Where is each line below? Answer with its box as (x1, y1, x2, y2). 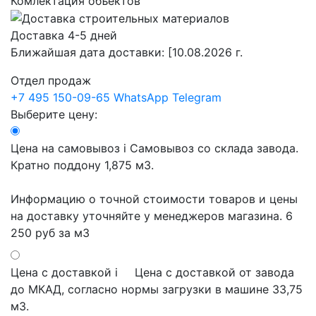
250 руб (11, 226, 55, 241)
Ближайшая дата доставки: (11, 45, 168, 60)
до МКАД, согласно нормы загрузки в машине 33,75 (11, 282, 303, 297)
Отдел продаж (11, 73, 91, 88)
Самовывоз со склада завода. (130, 141, 298, 156)
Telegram (172, 90, 221, 105)
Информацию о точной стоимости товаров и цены (11, 192, 298, 207)
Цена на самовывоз (11, 141, 123, 156)
